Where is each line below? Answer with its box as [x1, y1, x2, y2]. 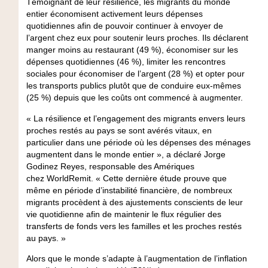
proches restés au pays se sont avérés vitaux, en [26, 125, 212, 135]
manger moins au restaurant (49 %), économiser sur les [26, 45, 238, 55]
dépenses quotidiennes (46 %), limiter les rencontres [26, 57, 226, 67]
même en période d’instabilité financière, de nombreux [26, 185, 232, 195]
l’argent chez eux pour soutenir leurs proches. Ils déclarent [26, 33, 248, 43]
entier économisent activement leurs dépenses [26, 9, 203, 19]
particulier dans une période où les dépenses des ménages [26, 137, 251, 147]
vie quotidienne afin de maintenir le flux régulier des [26, 209, 221, 219]
